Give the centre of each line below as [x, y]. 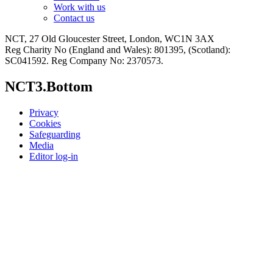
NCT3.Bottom [49, 87]
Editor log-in [54, 156]
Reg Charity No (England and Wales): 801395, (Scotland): [118, 50]
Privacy [44, 112]
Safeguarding [55, 134]
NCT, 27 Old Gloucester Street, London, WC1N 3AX [110, 39]
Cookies [45, 123]
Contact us [74, 18]
